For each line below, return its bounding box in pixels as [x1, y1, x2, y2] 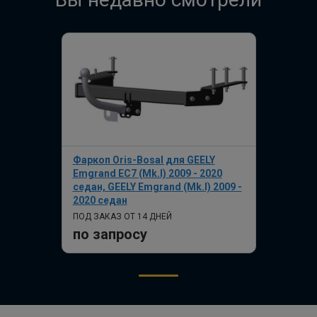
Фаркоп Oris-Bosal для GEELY [72, 154, 215, 166]
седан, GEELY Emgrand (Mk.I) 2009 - [72, 181, 242, 192]
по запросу [72, 226, 147, 243]
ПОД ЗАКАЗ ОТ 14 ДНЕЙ [72, 212, 172, 221]
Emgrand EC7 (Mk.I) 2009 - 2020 [72, 168, 222, 179]
